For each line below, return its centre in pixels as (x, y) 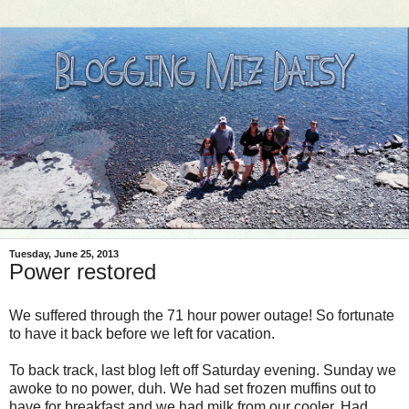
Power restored (83, 272)
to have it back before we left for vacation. (142, 334)
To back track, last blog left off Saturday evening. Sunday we (203, 371)
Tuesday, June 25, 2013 (64, 254)
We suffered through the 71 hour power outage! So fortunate (202, 316)
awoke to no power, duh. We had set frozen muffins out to (193, 389)
